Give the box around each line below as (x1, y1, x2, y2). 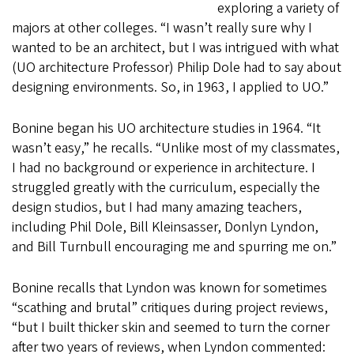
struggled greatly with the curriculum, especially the (12, 178, 320, 198)
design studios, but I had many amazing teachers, (12, 198, 302, 218)
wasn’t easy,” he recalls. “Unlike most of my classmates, (12, 138, 340, 159)
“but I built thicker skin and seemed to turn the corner (12, 318, 330, 338)
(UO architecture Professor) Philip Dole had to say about (12, 58, 341, 78)
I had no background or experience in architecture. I (12, 158, 315, 179)
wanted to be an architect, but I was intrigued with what (12, 38, 339, 58)
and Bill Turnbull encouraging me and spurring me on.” (12, 237, 337, 258)
